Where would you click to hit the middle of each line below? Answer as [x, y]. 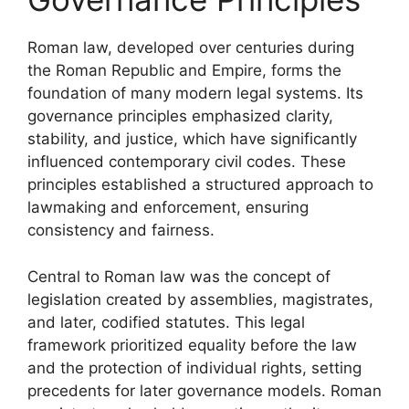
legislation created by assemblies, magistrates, [200, 299]
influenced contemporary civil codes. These [187, 162]
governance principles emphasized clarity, [180, 116]
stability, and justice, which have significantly [192, 139]
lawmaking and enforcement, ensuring [168, 207]
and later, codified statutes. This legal [166, 322]
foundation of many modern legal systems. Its [195, 93]
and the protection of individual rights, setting [194, 367]
